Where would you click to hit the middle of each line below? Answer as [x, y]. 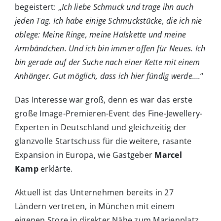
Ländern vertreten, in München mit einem [95, 206]
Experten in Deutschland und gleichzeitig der [101, 128]
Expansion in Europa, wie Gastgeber [85, 155]
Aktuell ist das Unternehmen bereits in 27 [94, 193]
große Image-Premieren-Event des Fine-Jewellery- [109, 114]
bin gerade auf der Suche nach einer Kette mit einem [108, 62]
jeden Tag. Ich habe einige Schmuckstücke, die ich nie [109, 21]
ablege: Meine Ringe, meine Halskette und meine [101, 35]
